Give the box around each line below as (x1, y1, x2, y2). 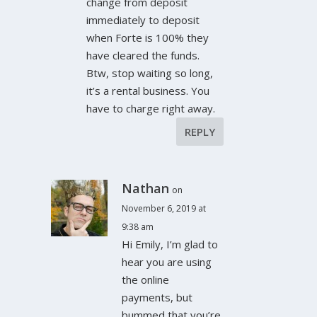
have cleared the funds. (86, 47, 200, 62)
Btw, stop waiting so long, (86, 65, 214, 80)
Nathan (122, 179, 170, 197)
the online (122, 272, 170, 287)
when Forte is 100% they (86, 30, 209, 45)
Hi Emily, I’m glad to (122, 236, 219, 251)
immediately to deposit (86, 12, 200, 27)
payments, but (122, 289, 193, 304)
